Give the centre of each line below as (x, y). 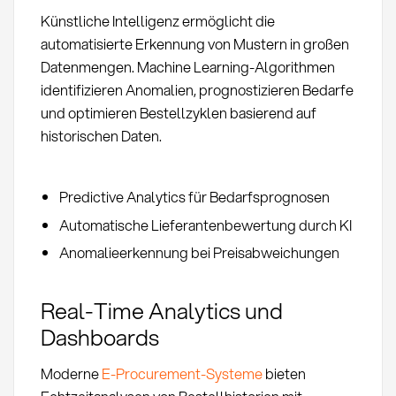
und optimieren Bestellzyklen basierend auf (178, 112)
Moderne (71, 374)
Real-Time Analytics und (161, 310)
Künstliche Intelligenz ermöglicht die (157, 20)
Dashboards (99, 336)
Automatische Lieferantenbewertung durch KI (205, 225)
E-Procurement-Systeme (182, 374)
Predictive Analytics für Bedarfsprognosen (194, 197)
